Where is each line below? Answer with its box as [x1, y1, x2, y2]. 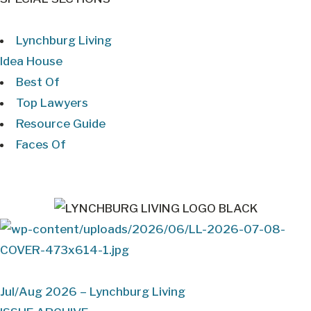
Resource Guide [16, 117, 106, 131]
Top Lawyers [16, 96, 88, 110]
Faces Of [16, 137, 66, 151]
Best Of [16, 75, 60, 89]
